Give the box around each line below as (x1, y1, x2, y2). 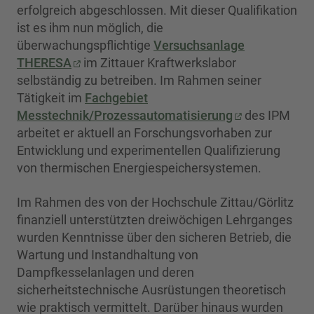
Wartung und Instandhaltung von (17, 247, 198, 263)
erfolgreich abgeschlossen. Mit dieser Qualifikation (17, 3, 297, 18)
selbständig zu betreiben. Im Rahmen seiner (17, 73, 261, 88)
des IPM (242, 108, 290, 123)
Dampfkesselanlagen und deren (17, 265, 194, 280)
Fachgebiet (85, 90, 148, 106)
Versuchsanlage (153, 38, 245, 53)
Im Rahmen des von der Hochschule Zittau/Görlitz (17, 195, 294, 210)
